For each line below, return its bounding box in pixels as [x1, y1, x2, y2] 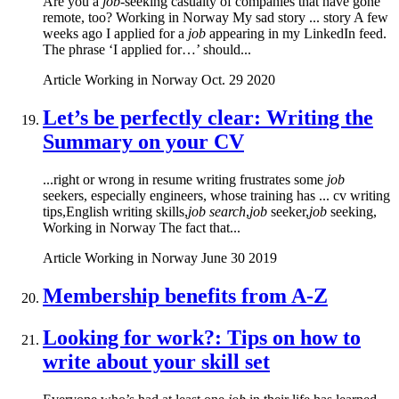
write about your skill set [43, 349, 270, 373]
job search [188, 204, 246, 220]
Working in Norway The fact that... [43, 220, 240, 236]
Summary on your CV [43, 130, 244, 154]
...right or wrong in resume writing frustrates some [43, 172, 327, 188]
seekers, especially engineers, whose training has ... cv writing [43, 188, 390, 204]
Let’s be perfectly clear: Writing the [43, 106, 373, 130]
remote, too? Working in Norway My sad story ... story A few [43, 10, 388, 26]
